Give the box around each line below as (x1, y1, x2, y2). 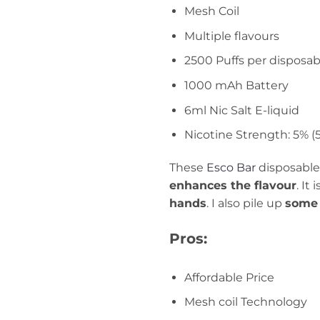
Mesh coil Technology (184, 295, 307, 309)
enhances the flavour (169, 178, 296, 192)
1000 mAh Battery (184, 78, 291, 92)
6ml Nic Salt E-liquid (184, 103, 299, 117)
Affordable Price (184, 270, 274, 284)
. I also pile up (206, 196, 285, 210)
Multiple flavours (184, 29, 282, 43)
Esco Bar (206, 160, 256, 174)
